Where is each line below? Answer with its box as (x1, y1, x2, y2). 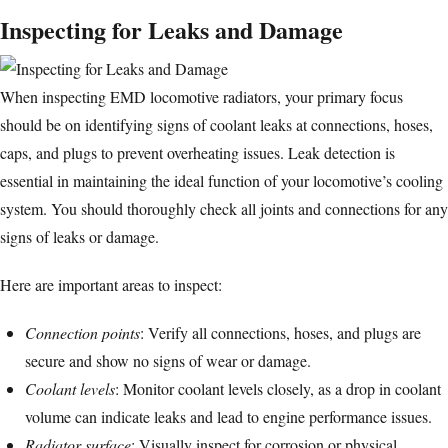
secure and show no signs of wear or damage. (25, 350, 311, 372)
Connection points (25, 322, 140, 344)
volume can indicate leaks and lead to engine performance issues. (25, 406, 432, 428)
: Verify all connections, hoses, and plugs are (140, 322, 421, 344)
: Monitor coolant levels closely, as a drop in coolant (115, 378, 441, 400)
